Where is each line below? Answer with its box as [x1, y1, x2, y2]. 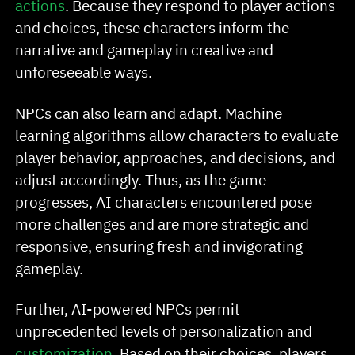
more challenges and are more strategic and [15, 213, 310, 234]
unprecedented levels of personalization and [15, 321, 313, 342]
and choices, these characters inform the [15, 17, 290, 37]
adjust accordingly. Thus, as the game [15, 169, 267, 189]
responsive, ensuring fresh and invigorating [15, 235, 303, 256]
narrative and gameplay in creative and [15, 39, 274, 59]
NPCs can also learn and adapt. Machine [15, 102, 283, 123]
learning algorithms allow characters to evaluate [15, 124, 339, 145]
